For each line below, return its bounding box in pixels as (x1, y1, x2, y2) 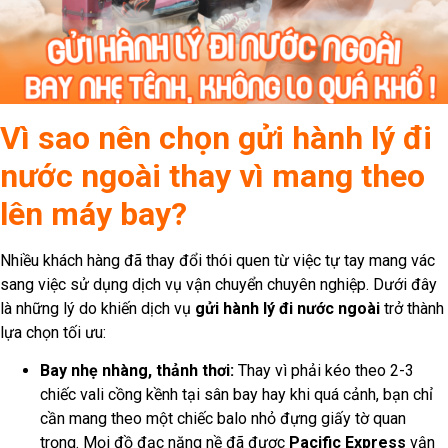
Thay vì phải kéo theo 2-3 (234, 361, 414, 381)
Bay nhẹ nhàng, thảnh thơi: (40, 361, 234, 381)
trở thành (380, 298, 444, 318)
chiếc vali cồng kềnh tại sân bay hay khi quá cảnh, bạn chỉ (40, 385, 433, 405)
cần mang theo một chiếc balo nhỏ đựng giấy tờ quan (40, 409, 406, 429)
